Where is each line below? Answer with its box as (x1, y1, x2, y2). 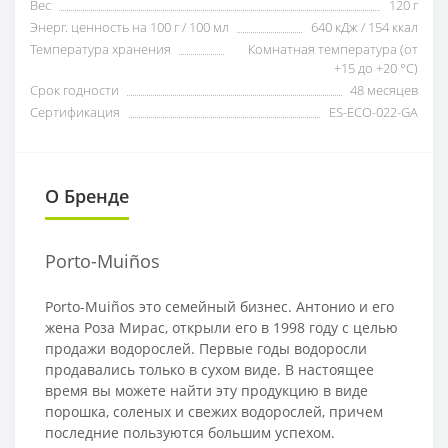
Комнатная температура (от (248, 39, 418, 58)
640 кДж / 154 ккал (311, 17, 418, 36)
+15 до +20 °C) (334, 58, 418, 77)
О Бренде (45, 183, 129, 208)
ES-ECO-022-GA (329, 102, 418, 121)
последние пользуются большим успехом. (45, 422, 335, 442)
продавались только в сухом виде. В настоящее (45, 359, 374, 379)
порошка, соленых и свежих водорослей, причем (45, 401, 383, 421)
